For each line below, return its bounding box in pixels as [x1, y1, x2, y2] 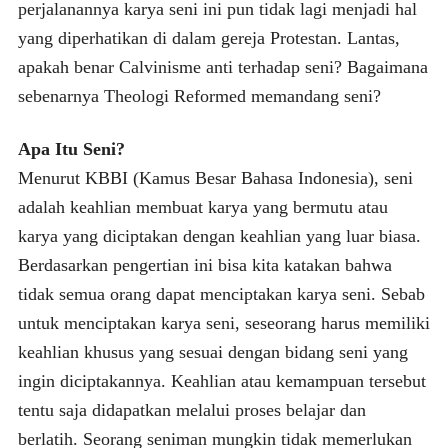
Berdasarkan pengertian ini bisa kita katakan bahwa [17, 254, 392, 275]
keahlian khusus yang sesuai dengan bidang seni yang [17, 341, 408, 362]
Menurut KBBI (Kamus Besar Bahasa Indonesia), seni [17, 167, 413, 188]
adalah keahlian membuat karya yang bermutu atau [17, 196, 388, 217]
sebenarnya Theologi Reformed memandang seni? [17, 85, 381, 106]
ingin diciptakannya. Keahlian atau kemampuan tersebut [17, 370, 426, 391]
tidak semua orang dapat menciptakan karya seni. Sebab [17, 283, 425, 304]
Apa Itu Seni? [17, 138, 125, 159]
